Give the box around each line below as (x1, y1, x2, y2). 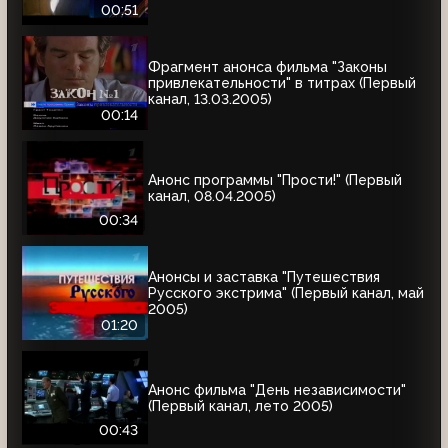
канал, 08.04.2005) (148, 187, 276, 204)
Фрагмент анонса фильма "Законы (148, 58, 387, 75)
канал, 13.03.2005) (148, 90, 272, 107)
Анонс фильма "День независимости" (148, 381, 406, 398)
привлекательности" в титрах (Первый (148, 74, 416, 91)
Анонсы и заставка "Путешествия (148, 268, 380, 285)
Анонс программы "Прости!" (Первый (148, 171, 402, 188)
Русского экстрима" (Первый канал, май (148, 284, 424, 301)
